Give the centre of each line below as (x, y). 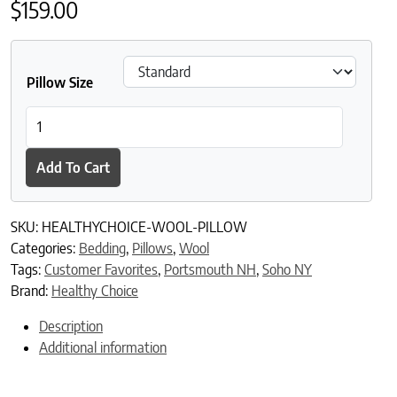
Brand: (31, 291)
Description (71, 327)
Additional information (103, 348)
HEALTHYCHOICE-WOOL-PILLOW (144, 227)
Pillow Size (60, 82)
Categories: (45, 249)
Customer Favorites (101, 270)
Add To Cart (73, 167)
